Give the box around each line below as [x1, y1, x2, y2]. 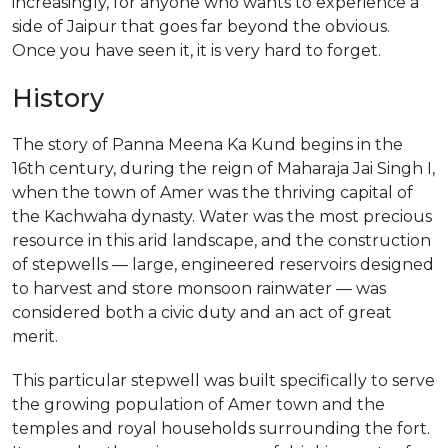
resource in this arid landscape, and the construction [12, 231, 431, 250]
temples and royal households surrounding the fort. [12, 419, 430, 438]
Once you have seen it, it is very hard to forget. [12, 41, 381, 60]
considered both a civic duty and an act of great [12, 303, 392, 322]
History [12, 83, 104, 113]
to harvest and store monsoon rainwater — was [12, 279, 386, 298]
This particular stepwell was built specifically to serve [12, 371, 435, 390]
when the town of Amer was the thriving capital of [12, 183, 413, 202]
